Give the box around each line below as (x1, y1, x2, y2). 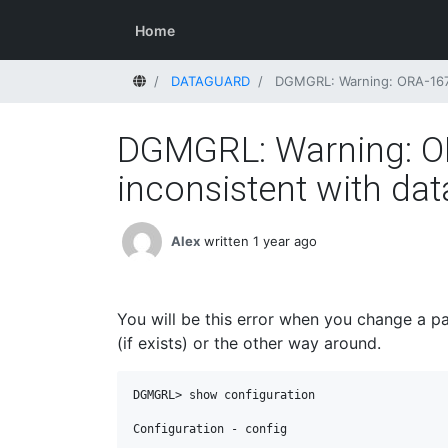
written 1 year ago (204, 232, 317, 249)
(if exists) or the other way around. (117, 333, 381, 353)
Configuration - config (133, 422, 287, 436)
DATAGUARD (171, 73, 250, 89)
